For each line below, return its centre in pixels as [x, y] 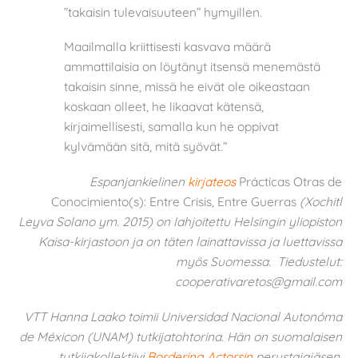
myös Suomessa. [227, 261]
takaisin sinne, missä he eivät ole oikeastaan [187, 87]
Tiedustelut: [310, 261]
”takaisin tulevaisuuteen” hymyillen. [163, 12]
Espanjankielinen [139, 181]
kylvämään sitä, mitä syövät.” [145, 147]
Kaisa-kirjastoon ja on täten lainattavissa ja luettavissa [190, 241]
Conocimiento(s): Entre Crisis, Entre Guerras [174, 201]
